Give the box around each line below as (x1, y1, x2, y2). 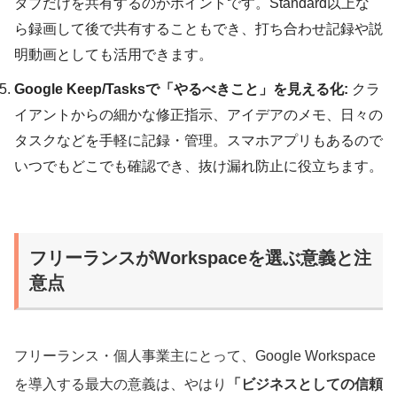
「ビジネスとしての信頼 (227, 376, 383, 392)
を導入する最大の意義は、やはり (14, 376, 227, 392)
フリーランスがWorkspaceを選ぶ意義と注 (29, 247, 371, 268)
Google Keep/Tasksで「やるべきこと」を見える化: (14, 81, 348, 97)
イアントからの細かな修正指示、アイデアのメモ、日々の (14, 106, 383, 122)
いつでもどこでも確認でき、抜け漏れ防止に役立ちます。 (14, 158, 383, 174)
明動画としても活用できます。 (14, 46, 213, 62)
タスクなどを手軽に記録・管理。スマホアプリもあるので (14, 132, 383, 148)
